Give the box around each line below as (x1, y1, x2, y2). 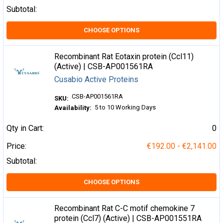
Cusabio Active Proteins (54, 74, 139, 84)
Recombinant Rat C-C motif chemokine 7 (54, 203, 195, 213)
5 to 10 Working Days (95, 103, 156, 111)
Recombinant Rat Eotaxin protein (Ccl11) (54, 51, 194, 61)
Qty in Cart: (6, 123, 44, 133)
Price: (6, 141, 26, 151)
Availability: (54, 104, 92, 112)
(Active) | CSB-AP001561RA (54, 61, 153, 71)
